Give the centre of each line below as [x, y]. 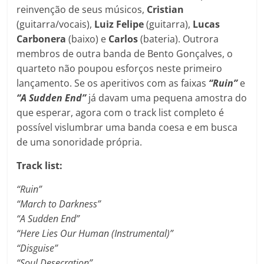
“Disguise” [37, 248]
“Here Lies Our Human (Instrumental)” [95, 233]
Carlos [125, 39]
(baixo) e [88, 39]
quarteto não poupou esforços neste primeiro [120, 68]
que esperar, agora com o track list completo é [121, 112]
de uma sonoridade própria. [80, 142]
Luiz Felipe [119, 24]
